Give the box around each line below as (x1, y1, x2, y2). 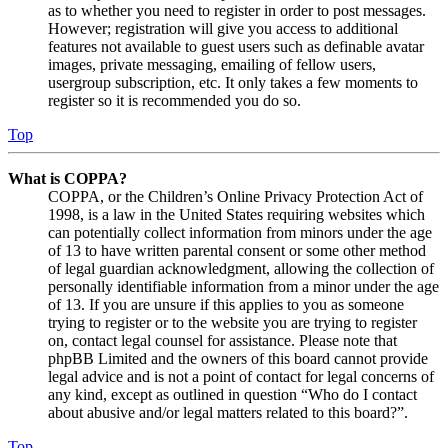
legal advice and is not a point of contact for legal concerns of (48, 368, 434, 386)
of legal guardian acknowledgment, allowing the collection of (48, 260, 434, 278)
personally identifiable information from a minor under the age (48, 278, 439, 296)
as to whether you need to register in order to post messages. (48, 2, 426, 20)
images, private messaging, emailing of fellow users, (48, 56, 376, 74)
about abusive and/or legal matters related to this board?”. (48, 404, 408, 422)
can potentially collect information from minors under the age (48, 224, 432, 242)
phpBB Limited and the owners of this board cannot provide (48, 350, 428, 368)
